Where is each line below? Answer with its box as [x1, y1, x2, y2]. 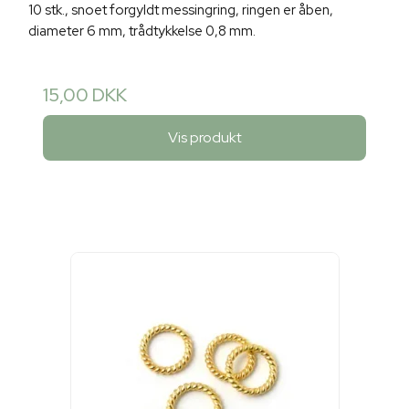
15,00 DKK [43, 83, 127, 108]
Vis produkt [167, 127, 242, 147]
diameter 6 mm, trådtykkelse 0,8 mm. [28, 22, 256, 41]
